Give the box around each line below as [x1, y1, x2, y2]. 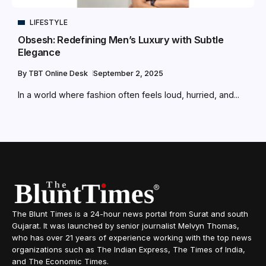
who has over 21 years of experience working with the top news [12, 233, 252, 243]
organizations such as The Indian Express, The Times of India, [12, 245, 245, 255]
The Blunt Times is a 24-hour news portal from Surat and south [12, 209, 248, 219]
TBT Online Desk [28, 69, 90, 78]
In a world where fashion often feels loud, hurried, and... [18, 90, 239, 100]
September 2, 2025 [93, 69, 163, 78]
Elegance [18, 46, 61, 59]
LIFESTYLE [30, 18, 68, 27]
